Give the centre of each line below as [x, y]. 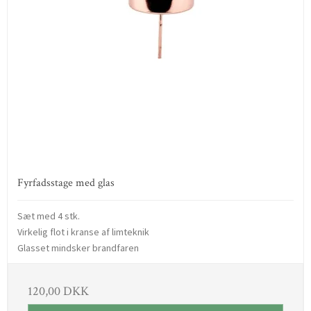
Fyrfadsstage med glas [66, 183]
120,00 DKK [58, 291]
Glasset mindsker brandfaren [78, 247]
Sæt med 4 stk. [49, 216]
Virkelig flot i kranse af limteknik [83, 232]
